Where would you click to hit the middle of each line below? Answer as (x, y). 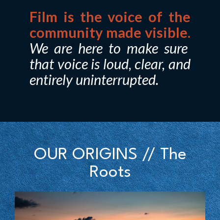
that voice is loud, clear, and (110, 63)
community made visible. (110, 32)
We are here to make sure (109, 48)
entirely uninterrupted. (94, 79)
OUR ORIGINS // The (110, 155)
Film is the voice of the (110, 16)
